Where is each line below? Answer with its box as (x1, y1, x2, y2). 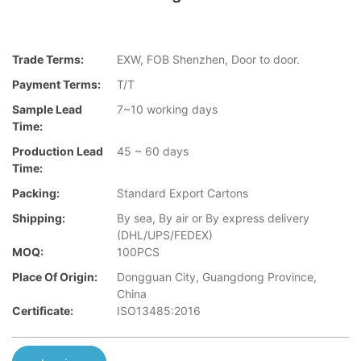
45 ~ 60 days (117, 144, 189, 159)
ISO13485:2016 (117, 304, 201, 318)
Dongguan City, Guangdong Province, (117, 270, 317, 284)
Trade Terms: (12, 52, 84, 67)
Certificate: (12, 304, 73, 318)
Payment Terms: (12, 77, 101, 92)
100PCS (117, 245, 160, 259)
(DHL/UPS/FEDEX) (117, 228, 213, 243)
